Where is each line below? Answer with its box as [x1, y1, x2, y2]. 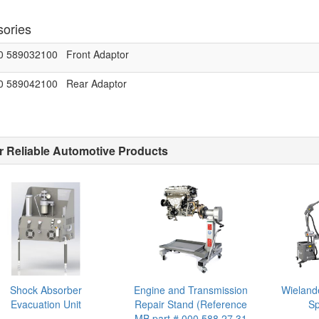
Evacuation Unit [10, 296, 81, 311]
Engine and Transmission [134, 282, 249, 297]
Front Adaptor [66, 47, 129, 61]
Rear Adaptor [66, 76, 127, 90]
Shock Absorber [9, 282, 82, 297]
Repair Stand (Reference [135, 296, 248, 311]
